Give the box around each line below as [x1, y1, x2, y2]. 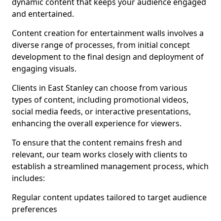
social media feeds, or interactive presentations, [12, 106, 191, 117]
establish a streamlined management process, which [12, 161, 209, 172]
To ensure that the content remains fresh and [12, 137, 182, 148]
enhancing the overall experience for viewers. [12, 118, 182, 129]
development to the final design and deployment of [12, 51, 204, 62]
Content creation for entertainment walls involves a [12, 28, 204, 38]
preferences [12, 204, 57, 215]
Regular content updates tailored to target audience [12, 192, 207, 203]
